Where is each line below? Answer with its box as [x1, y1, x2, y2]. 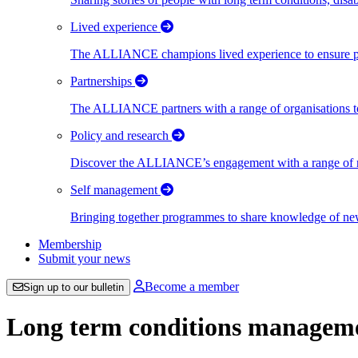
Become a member [145, 279, 239, 293]
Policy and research [70, 128, 172, 142]
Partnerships [70, 74, 135, 88]
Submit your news [38, 251, 130, 265]
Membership [38, 237, 101, 251]
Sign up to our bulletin [23, 280, 124, 293]
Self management [70, 182, 161, 197]
